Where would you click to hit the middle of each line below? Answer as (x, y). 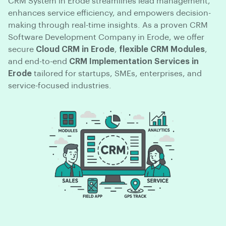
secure (22, 50)
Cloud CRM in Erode (75, 50)
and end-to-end (39, 62)
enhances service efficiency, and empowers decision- (109, 13)
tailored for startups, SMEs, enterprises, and (117, 74)
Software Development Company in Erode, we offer (106, 38)
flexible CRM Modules (162, 50)
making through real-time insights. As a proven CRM (108, 25)
